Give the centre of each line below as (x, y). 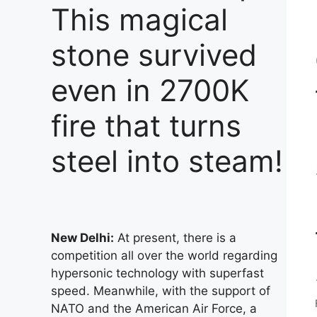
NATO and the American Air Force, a (154, 308)
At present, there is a (175, 237)
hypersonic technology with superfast (157, 273)
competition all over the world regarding (164, 255)
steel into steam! (167, 161)
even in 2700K (150, 90)
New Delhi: (82, 237)
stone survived (154, 55)
